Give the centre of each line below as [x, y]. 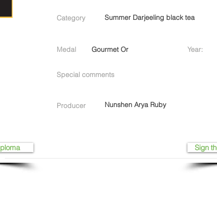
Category [71, 18]
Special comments [85, 75]
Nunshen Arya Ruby [135, 105]
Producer [71, 106]
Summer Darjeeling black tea [150, 17]
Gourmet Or [110, 49]
